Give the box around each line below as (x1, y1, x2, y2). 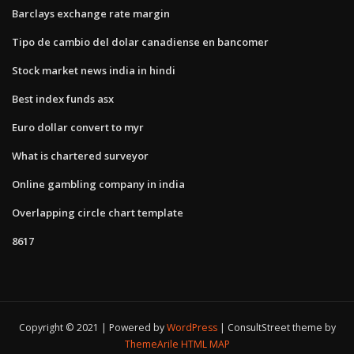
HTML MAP (180, 337, 230, 352)
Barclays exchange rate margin (12, 6, 170, 21)
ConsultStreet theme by (227, 321, 336, 335)
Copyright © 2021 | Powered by (18, 321, 167, 335)
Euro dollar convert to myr (12, 119, 144, 134)
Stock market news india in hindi (12, 62, 175, 77)
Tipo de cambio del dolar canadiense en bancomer (12, 34, 269, 49)
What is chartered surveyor (12, 148, 149, 163)
